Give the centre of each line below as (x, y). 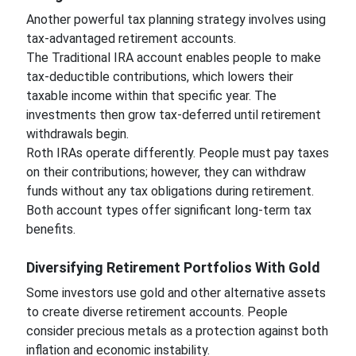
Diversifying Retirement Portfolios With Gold (173, 267)
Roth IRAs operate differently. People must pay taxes (177, 153)
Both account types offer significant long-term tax (168, 210)
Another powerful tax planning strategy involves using (176, 19)
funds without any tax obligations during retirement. (170, 191)
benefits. (50, 229)
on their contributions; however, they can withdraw (166, 172)
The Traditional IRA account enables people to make (173, 58)
